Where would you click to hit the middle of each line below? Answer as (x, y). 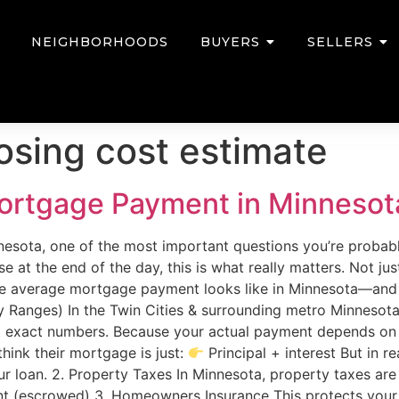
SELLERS (341, 42)
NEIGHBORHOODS (100, 42)
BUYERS (231, 42)
